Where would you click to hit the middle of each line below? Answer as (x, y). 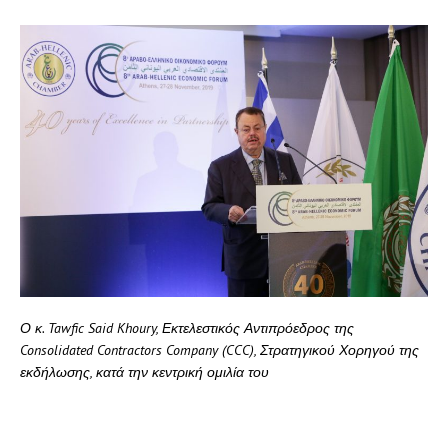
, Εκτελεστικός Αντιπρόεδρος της (255, 327)
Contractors (129, 349)
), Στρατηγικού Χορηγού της (334, 349)
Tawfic (66, 327)
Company (192, 349)
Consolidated (56, 349)
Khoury (136, 327)
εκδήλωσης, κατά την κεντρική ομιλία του (144, 371)
